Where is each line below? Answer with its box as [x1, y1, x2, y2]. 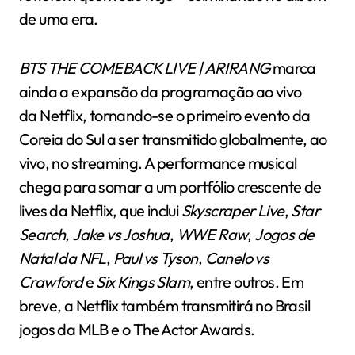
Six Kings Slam [96, 272, 190, 292]
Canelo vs [204, 248, 269, 269]
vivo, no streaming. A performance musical [19, 153, 297, 174]
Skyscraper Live [181, 200, 284, 221]
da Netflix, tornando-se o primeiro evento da [19, 105, 311, 126]
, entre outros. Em [189, 272, 304, 292]
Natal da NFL [19, 248, 106, 269]
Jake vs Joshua [72, 224, 170, 245]
